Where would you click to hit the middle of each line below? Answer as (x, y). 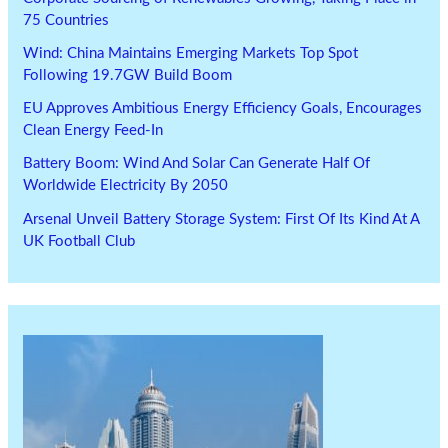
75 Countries (66, 20)
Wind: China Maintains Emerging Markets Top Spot (191, 53)
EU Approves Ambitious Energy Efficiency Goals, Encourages (223, 109)
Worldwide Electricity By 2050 (126, 186)
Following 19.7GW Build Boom (128, 75)
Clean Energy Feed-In (93, 131)
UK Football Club (79, 241)
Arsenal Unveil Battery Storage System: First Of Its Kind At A (221, 219)
